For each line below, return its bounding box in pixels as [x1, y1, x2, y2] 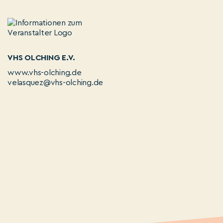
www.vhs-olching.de [7, 69, 82, 77]
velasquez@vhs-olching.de [7, 79, 104, 87]
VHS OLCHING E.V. [7, 54, 76, 62]
